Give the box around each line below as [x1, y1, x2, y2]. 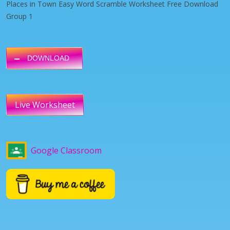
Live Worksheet [15, 99, 75, 110]
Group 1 [6, 11, 33, 21]
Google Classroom [31, 144, 102, 156]
